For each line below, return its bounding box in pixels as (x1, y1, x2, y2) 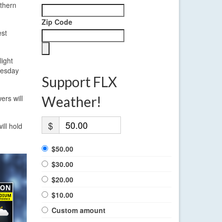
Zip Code (41, 17, 72, 27)
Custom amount (51, 205, 106, 216)
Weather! (41, 93, 101, 111)
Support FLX (41, 73, 117, 91)
